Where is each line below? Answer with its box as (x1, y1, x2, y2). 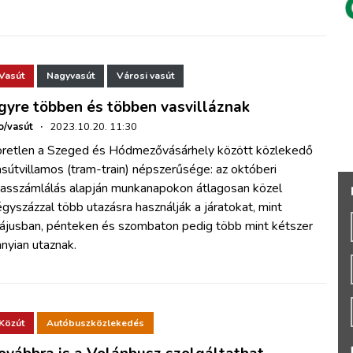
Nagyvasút (46, 69, 95, 83)
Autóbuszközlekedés (46, 317, 144, 330)
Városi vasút (116, 69, 174, 83)
